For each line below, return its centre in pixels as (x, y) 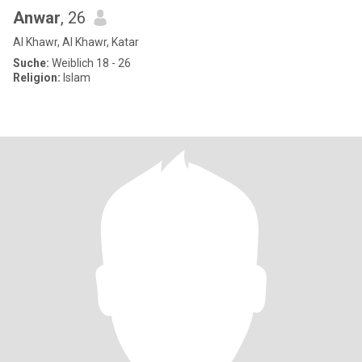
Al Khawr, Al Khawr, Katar (76, 42)
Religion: (37, 78)
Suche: (31, 63)
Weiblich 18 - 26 (90, 63)
